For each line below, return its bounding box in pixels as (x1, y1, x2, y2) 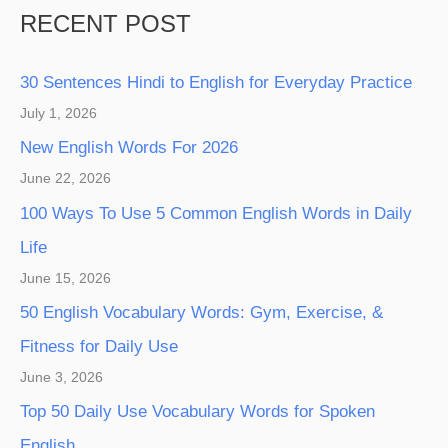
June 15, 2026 (20, 269, 111, 286)
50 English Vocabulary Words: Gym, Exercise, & (20, 302, 383, 322)
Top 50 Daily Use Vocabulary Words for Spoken (20, 402, 375, 422)
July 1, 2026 (20, 105, 97, 122)
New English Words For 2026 (20, 138, 238, 158)
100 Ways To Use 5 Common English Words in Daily (20, 203, 412, 223)
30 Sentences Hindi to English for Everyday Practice (20, 73, 412, 93)
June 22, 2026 (20, 170, 111, 187)
